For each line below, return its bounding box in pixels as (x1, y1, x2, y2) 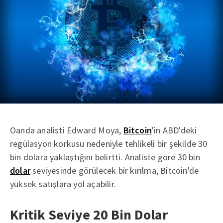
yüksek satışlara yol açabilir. (10, 178, 116, 190)
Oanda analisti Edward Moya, (10, 124, 123, 136)
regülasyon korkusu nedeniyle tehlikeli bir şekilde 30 (10, 137, 208, 149)
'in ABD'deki (152, 124, 197, 136)
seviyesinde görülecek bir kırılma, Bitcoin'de (30, 164, 199, 176)
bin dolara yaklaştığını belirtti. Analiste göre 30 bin (10, 151, 200, 163)
